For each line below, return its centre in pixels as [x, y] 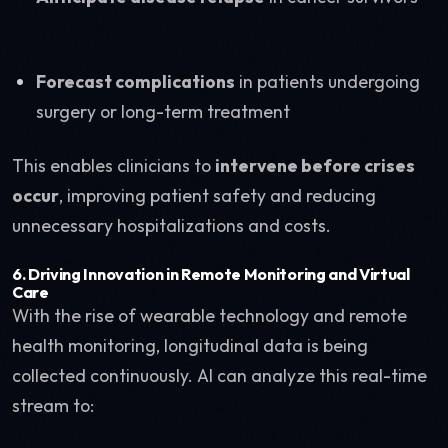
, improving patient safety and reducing [217, 195]
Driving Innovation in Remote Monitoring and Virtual [219, 274]
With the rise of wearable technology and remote [209, 315]
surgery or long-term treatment [163, 111]
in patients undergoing [327, 81]
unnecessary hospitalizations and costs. [171, 225]
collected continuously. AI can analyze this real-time [219, 375]
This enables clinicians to [113, 165]
